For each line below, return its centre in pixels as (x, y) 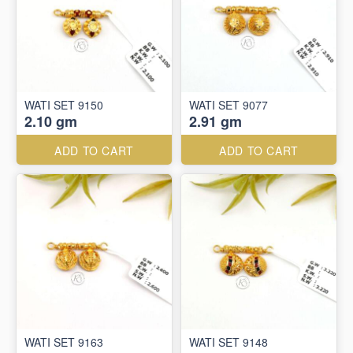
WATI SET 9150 (64, 105)
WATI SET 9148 (229, 342)
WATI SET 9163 (64, 342)
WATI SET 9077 (229, 105)
